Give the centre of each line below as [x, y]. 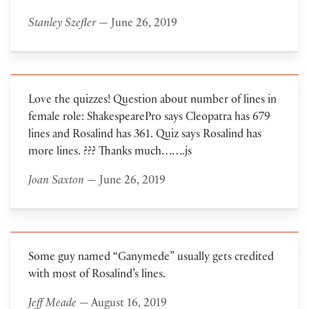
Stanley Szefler [62, 25]
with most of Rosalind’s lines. [97, 276]
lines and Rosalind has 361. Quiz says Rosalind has [144, 136]
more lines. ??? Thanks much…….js [110, 153]
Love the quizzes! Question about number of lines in [152, 101]
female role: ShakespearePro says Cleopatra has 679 [149, 119]
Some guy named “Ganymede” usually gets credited [151, 259]
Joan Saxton [56, 182]
